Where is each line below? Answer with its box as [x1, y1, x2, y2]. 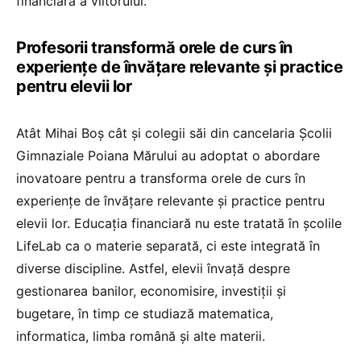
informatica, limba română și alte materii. [16, 328, 265, 345]
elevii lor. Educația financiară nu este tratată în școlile [16, 215, 342, 232]
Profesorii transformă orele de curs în [16, 38, 293, 58]
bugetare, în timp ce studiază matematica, [16, 305, 273, 322]
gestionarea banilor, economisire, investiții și [16, 283, 286, 300]
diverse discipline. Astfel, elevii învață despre [16, 260, 290, 277]
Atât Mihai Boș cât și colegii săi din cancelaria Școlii [16, 125, 332, 142]
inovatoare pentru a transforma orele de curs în [16, 170, 305, 187]
